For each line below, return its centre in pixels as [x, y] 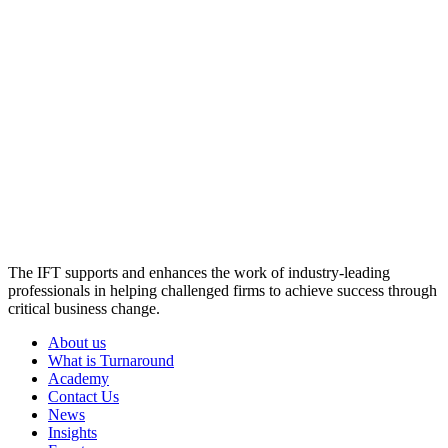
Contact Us [83, 396]
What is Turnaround [111, 360]
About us [77, 342]
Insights [72, 432]
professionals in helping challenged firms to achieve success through [222, 290]
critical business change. [84, 308]
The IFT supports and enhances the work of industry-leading [199, 272]
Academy [78, 378]
